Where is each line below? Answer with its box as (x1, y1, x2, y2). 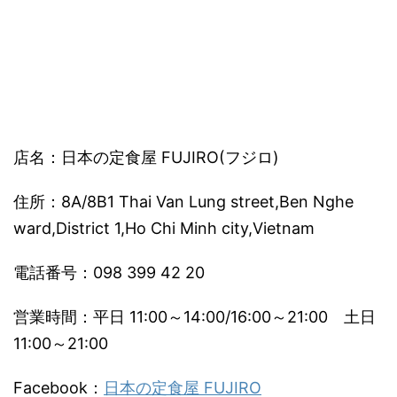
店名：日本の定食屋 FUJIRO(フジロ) (13, 148, 279, 167)
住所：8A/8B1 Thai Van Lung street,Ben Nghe (13, 192, 354, 212)
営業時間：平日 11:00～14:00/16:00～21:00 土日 (13, 307, 376, 327)
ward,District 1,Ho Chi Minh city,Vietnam (13, 219, 315, 238)
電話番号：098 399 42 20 (13, 263, 205, 283)
